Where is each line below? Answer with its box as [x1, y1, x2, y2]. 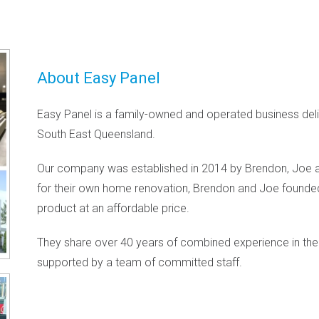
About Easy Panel [37, 68, 161, 87]
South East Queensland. [37, 127, 156, 141]
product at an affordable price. [37, 201, 190, 215]
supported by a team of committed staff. [37, 255, 243, 269]
